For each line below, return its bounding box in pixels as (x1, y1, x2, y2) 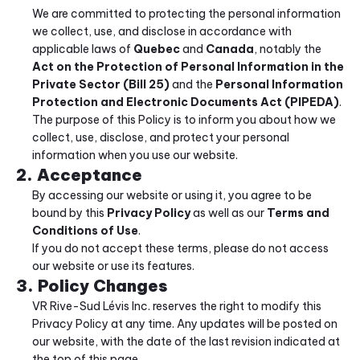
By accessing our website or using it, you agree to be (32, 188, 312, 202)
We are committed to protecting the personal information (32, 6, 341, 21)
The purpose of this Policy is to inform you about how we (32, 112, 336, 127)
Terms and (267, 206, 329, 220)
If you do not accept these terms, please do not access (32, 241, 329, 256)
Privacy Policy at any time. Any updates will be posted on (32, 317, 337, 331)
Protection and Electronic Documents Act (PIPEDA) (32, 95, 339, 109)
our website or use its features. (32, 259, 194, 273)
